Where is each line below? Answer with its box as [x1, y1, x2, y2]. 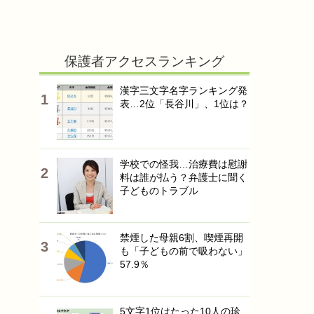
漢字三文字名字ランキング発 [120, 85, 247, 96]
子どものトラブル [120, 185, 198, 196]
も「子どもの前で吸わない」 [120, 245, 247, 257]
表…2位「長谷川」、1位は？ [120, 98, 249, 109]
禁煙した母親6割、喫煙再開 [120, 232, 243, 243]
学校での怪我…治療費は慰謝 [120, 158, 247, 170]
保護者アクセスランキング [64, 54, 224, 69]
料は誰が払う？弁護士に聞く [120, 172, 247, 183]
